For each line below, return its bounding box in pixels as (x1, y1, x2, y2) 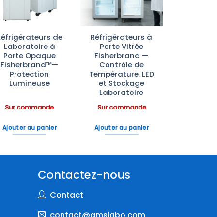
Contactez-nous (38, 167, 131, 183)
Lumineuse (9, 78, 50, 89)
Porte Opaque (3, 50, 56, 61)
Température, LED (89, 69, 154, 79)
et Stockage (98, 78, 144, 89)
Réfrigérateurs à (91, 32, 153, 43)
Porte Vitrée (99, 41, 143, 52)
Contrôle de (99, 60, 144, 70)
